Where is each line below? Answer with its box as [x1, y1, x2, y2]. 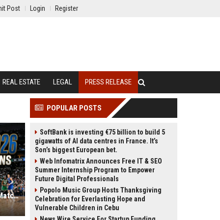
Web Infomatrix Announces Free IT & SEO [40, 157, 162, 165]
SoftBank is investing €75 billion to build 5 [40, 128, 165, 136]
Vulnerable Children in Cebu [35, 204, 119, 212]
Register [55, 4, 78, 12]
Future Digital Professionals [35, 175, 119, 183]
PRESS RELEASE [85, 78, 132, 86]
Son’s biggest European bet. [35, 146, 117, 154]
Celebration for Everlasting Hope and [35, 195, 145, 203]
